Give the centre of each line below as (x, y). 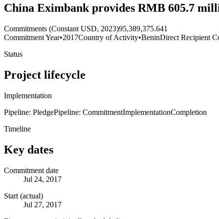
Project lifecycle (45, 75)
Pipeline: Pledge (29, 112)
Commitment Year (32, 38)
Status (13, 54)
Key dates (29, 149)
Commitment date (31, 170)
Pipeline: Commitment (88, 112)
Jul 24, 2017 (43, 179)
